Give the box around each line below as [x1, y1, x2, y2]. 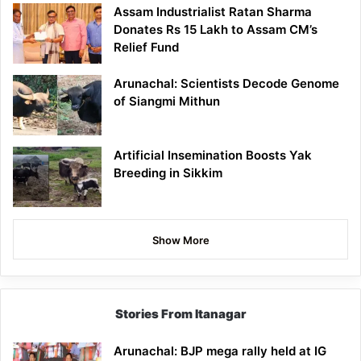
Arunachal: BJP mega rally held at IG [114, 343, 326, 359]
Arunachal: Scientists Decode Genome [114, 76, 339, 92]
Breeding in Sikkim [114, 165, 222, 181]
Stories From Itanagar [114, 306, 247, 322]
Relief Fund [114, 39, 179, 56]
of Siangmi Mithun [114, 93, 220, 110]
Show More [151, 234, 210, 247]
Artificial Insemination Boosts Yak [114, 147, 312, 164]
